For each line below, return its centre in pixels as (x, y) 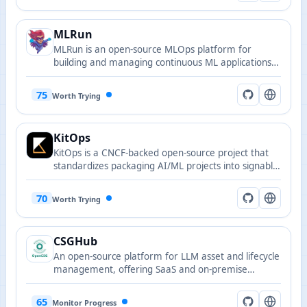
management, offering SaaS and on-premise (150, 269)
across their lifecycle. (98, 75)
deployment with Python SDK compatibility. (146, 282)
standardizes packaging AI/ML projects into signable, (167, 166)
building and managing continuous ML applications (162, 62)
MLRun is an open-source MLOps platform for (152, 49)
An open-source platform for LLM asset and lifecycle (167, 256)
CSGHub (75, 241)
